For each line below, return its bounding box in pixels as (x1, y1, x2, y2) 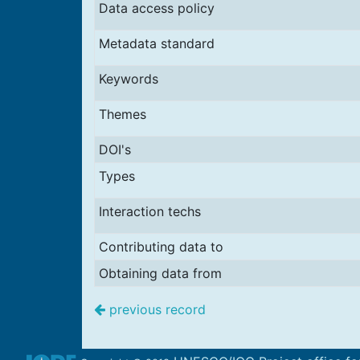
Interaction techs (98, 203, 201, 219)
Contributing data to (98, 239, 223, 255)
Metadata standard (98, 35, 215, 51)
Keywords (98, 71, 158, 87)
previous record (105, 301, 206, 317)
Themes (98, 106, 146, 122)
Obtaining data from (98, 265, 222, 281)
